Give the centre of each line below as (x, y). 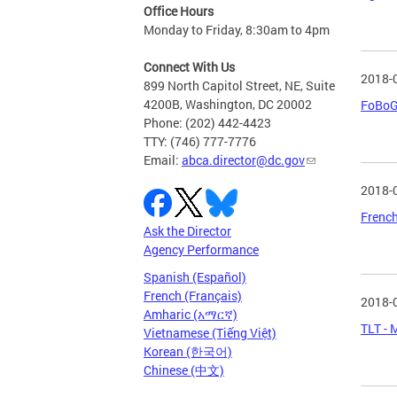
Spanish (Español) (195, 276)
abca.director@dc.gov (243, 160)
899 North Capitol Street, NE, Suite (239, 85)
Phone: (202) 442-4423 (207, 122)
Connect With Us (189, 66)
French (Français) (193, 295)
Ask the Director (187, 230)
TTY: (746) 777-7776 (200, 141)
